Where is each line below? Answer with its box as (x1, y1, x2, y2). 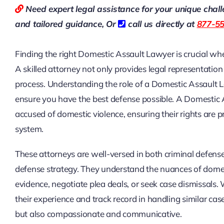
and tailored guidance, (14, 18, 106, 29)
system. (14, 123, 44, 134)
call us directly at (125, 18, 197, 29)
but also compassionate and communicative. (14, 208, 182, 219)
